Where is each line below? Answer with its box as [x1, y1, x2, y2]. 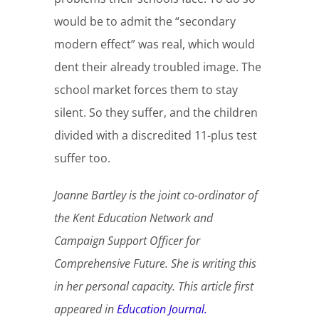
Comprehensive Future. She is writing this [54, 256, 257, 272]
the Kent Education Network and [54, 210, 214, 226]
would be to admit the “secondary [54, 14, 236, 30]
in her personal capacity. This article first [54, 278, 254, 295]
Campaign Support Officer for [54, 233, 201, 249]
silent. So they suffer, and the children [54, 105, 258, 121]
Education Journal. [117, 301, 208, 318]
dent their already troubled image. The [54, 59, 262, 75]
